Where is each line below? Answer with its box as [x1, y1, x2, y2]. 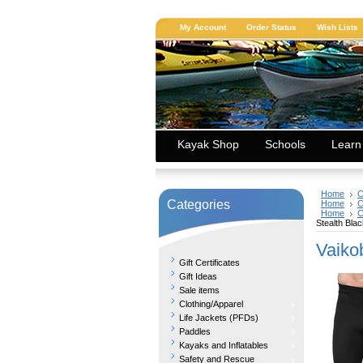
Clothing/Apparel [179, 299, 243, 309]
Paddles [179, 327, 211, 336]
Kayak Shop [177, 138, 239, 151]
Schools [265, 138, 305, 151]
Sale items [179, 285, 220, 295]
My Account [180, 23, 226, 32]
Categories [167, 197, 230, 211]
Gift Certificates [179, 258, 240, 267]
